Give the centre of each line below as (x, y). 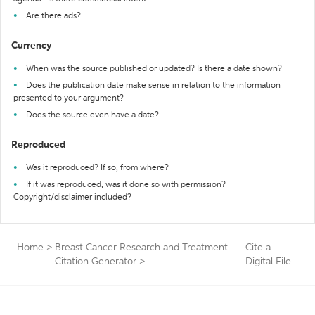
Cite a (258, 247)
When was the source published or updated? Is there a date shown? (154, 69)
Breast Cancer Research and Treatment (141, 247)
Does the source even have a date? (92, 115)
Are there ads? (53, 16)
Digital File (269, 262)
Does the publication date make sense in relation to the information (153, 86)
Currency (32, 46)
